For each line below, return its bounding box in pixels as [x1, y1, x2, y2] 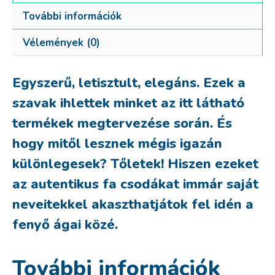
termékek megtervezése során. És [12, 114, 232, 133]
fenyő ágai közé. [12, 215, 118, 234]
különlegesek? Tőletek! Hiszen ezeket [12, 154, 258, 173]
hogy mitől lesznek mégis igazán [12, 134, 222, 153]
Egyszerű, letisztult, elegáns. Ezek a [12, 73, 246, 92]
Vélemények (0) [23, 35, 100, 50]
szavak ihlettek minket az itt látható [12, 93, 244, 112]
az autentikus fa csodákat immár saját [12, 174, 258, 193]
